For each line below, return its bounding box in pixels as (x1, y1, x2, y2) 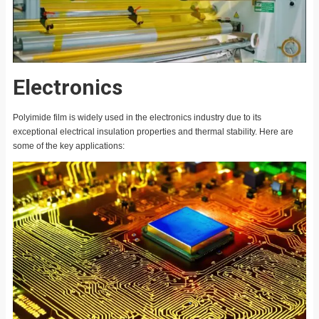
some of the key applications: (13, 140, 125, 151)
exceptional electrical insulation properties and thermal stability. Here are (13, 126, 293, 137)
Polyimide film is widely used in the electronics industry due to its (13, 112, 261, 122)
